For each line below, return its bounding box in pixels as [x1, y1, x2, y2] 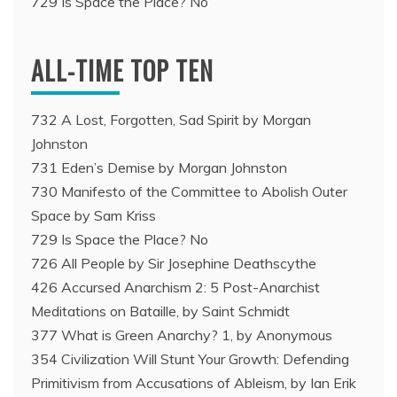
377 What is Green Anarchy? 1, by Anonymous [31, 326, 332, 345]
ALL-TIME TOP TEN [31, 52, 214, 90]
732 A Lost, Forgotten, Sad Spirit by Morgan [31, 111, 311, 129]
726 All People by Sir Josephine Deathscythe [31, 254, 316, 273]
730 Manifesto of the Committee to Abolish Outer [31, 183, 347, 201]
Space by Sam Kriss [31, 206, 156, 225]
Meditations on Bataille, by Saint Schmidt [31, 302, 290, 321]
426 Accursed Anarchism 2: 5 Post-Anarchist [31, 278, 320, 297]
